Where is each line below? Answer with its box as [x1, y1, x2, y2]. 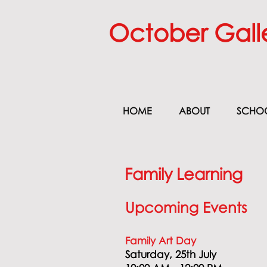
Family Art [125, 234, 173, 247]
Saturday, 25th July [125, 248, 219, 260]
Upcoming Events [125, 198, 251, 216]
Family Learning [125, 164, 247, 184]
